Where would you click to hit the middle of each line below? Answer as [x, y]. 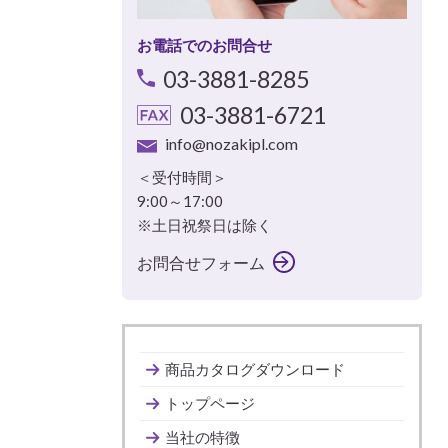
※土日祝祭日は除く [204, 225]
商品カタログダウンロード [255, 369]
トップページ [210, 403]
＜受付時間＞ [182, 177]
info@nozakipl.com [231, 144]
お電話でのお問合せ [204, 44]
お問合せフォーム [201, 262]
